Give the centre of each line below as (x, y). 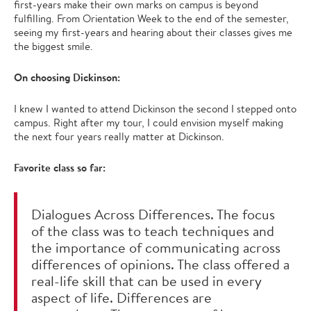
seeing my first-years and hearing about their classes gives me (153, 32)
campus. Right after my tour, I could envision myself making (149, 122)
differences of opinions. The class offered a (160, 264)
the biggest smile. (53, 46)
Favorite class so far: (60, 167)
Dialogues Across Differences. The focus (153, 214)
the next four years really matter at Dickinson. (119, 136)
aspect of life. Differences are (121, 297)
